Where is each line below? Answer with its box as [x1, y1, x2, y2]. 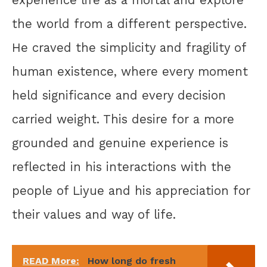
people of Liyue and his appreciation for [12, 184, 250, 198]
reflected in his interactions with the [12, 160, 231, 175]
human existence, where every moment [12, 64, 248, 79]
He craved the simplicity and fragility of [12, 41, 246, 55]
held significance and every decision [12, 88, 226, 103]
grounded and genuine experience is [12, 136, 228, 151]
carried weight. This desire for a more [12, 112, 234, 127]
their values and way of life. [12, 207, 176, 222]
